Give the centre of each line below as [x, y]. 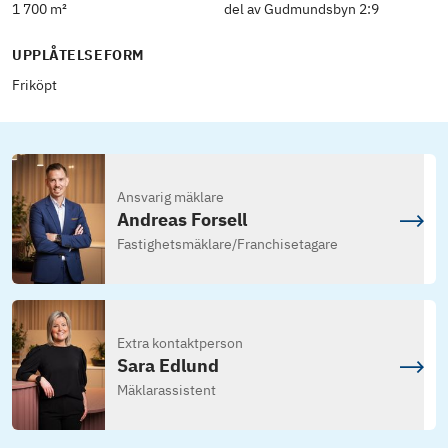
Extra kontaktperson [179, 343]
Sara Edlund [167, 366]
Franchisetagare [287, 244]
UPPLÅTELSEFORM [78, 55]
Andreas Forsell [181, 220]
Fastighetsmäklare [174, 244]
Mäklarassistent [166, 390]
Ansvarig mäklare [170, 197]
